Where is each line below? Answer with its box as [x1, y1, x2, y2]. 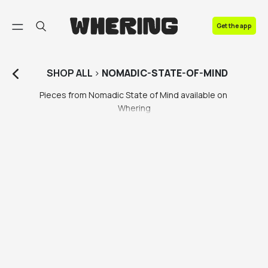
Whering [117, 102, 151, 114]
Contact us [19, 39, 67, 50]
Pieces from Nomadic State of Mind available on [39, 89, 227, 100]
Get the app [217, 21, 252, 30]
